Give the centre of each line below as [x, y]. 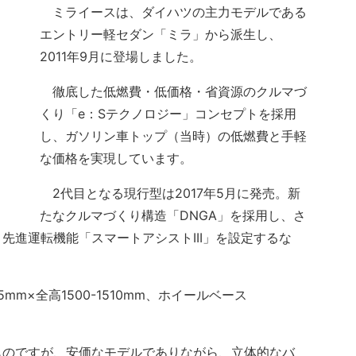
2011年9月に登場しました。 [121, 57]
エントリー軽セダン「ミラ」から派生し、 [161, 35]
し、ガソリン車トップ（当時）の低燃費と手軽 [173, 136]
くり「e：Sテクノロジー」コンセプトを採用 [168, 114]
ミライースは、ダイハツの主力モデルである [173, 12]
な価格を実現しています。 [116, 159]
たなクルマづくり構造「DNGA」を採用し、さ [173, 216]
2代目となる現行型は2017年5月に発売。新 [170, 193]
